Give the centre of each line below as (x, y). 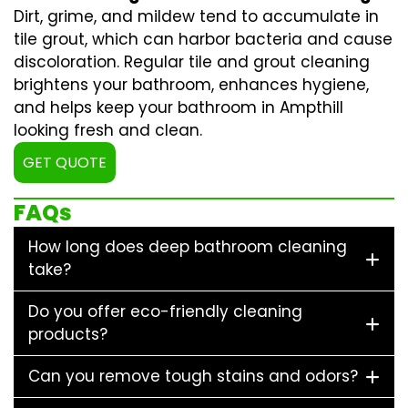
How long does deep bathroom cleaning (188, 247)
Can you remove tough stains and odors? (193, 377)
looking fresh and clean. (108, 131)
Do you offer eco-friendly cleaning (165, 312)
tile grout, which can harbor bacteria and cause (203, 40)
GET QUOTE (65, 163)
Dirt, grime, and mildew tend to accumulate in (196, 17)
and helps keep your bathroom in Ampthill (178, 108)
